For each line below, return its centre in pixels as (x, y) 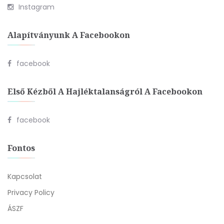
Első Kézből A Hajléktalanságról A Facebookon (105, 92)
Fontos (21, 148)
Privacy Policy (31, 193)
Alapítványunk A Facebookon (69, 35)
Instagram (36, 7)
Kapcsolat (25, 177)
